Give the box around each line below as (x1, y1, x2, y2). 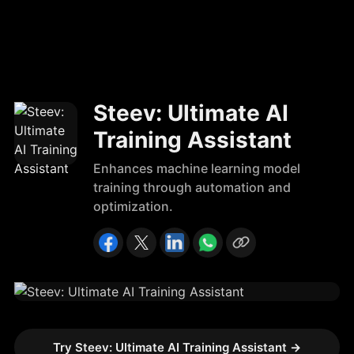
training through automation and (93, 179, 291, 195)
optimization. (93, 198, 173, 214)
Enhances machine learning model (93, 160, 300, 176)
